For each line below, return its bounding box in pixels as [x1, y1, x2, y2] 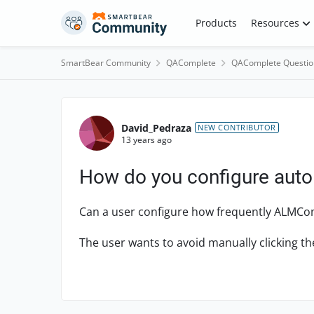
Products [195, 16, 237, 29]
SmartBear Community [61, 57, 151, 69]
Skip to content [75, 13, 145, 27]
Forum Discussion [60, 97, 242, 123]
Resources [250, 16, 299, 29]
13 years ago [121, 133, 172, 146]
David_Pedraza [121, 121, 191, 135]
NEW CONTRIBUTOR [198, 122, 276, 132]
